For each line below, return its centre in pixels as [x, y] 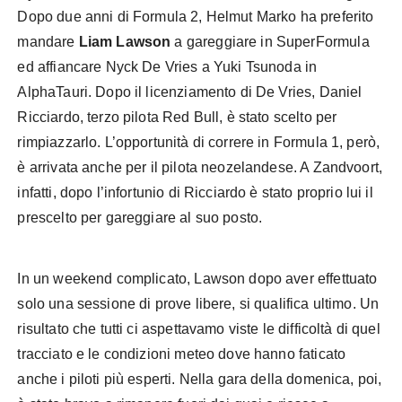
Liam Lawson [125, 41]
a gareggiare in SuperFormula [270, 41]
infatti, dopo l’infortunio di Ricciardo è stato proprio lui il [195, 192]
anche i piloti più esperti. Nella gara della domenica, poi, [200, 379]
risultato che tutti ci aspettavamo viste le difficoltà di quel [199, 328]
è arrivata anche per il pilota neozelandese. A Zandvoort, [200, 167]
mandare [48, 41]
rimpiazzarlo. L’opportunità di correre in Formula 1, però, [199, 142]
